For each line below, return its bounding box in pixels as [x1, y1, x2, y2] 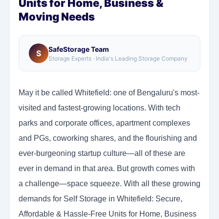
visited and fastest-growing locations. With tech [19, 104, 180, 112]
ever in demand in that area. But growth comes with [19, 164, 195, 173]
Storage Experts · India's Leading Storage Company [48, 54, 188, 62]
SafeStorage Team [48, 44, 109, 53]
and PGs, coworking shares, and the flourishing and [19, 134, 197, 143]
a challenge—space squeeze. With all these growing [19, 179, 200, 188]
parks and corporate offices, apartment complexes [19, 119, 190, 128]
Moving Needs [19, 10, 95, 23]
